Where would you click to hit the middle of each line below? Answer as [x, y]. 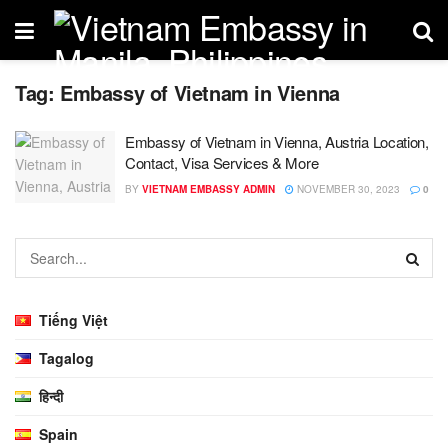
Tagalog [67, 357]
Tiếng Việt [74, 319]
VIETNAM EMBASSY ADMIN [208, 189]
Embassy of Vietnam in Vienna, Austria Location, [277, 141]
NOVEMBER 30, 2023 [347, 189]
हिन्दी [51, 395]
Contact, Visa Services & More [222, 162]
